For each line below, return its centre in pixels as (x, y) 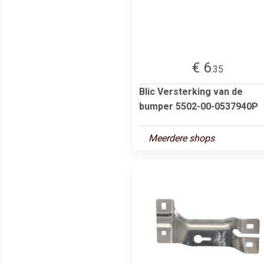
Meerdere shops (181, 138)
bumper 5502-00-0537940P (199, 106)
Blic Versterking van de (191, 91)
